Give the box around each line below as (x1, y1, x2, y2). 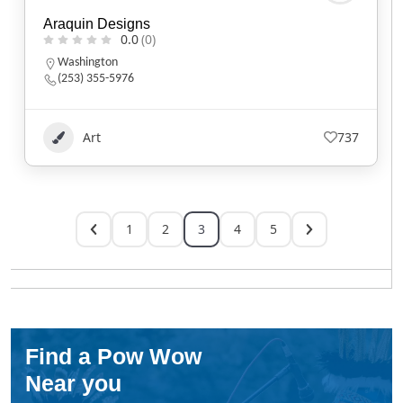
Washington (58, 55, 118, 69)
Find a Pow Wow (25, 343, 201, 369)
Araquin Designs (43, 15, 150, 31)
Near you (25, 370, 121, 396)
